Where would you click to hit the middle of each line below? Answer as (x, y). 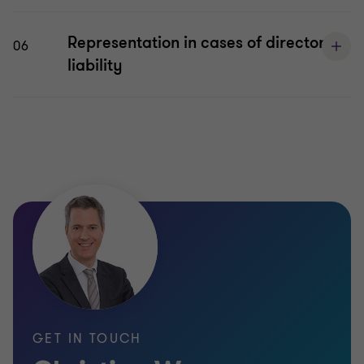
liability (95, 65)
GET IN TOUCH (87, 339)
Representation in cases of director (196, 43)
